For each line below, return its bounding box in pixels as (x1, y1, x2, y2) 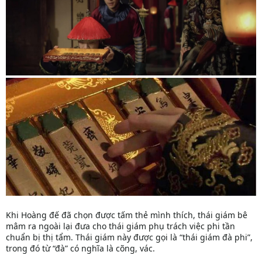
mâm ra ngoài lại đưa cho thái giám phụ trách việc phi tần (6, 220, 235, 232)
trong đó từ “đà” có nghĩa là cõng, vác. (6, 242, 155, 254)
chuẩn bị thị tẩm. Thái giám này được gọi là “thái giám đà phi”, (6, 231, 253, 243)
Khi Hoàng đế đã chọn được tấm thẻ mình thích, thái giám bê (6, 209, 247, 220)
